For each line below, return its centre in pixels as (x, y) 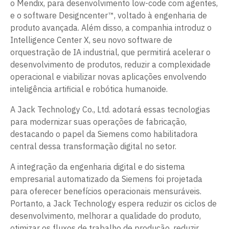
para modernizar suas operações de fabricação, (98, 122)
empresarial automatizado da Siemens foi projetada (106, 179)
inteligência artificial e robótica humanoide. (89, 89)
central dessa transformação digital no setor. (93, 146)
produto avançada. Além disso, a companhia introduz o (111, 28)
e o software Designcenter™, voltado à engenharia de (109, 15)
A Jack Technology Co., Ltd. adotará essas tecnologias (110, 109)
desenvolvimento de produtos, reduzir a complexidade (110, 64)
